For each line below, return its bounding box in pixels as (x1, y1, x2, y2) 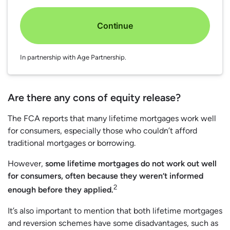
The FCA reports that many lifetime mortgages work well (8, 113, 216, 124)
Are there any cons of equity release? (8, 91, 181, 104)
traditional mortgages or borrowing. (8, 138, 136, 148)
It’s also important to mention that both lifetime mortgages (8, 205, 222, 216)
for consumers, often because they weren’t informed (8, 171, 203, 181)
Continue (97, 21, 133, 31)
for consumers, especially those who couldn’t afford (8, 126, 197, 136)
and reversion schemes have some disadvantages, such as (8, 218, 218, 228)
